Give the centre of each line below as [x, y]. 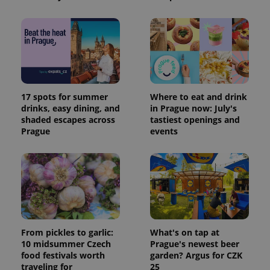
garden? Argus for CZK [196, 255]
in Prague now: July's [193, 108]
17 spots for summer [64, 97]
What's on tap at [185, 232]
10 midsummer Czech [66, 243]
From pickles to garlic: [67, 232]
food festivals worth [63, 255]
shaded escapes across [68, 120]
